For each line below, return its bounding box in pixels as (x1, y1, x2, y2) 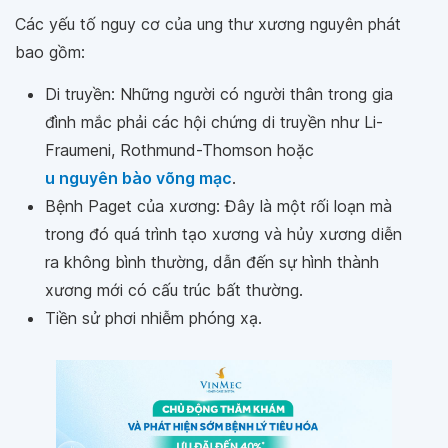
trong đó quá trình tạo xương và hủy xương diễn (45, 224, 402, 245)
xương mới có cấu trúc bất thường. (45, 280, 303, 301)
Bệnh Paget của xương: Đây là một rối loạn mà (45, 196, 392, 217)
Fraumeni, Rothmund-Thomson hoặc (45, 140, 314, 161)
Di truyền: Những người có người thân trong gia (45, 84, 393, 105)
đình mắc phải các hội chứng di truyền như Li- (45, 112, 383, 133)
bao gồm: (15, 42, 85, 63)
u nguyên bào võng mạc (45, 168, 232, 189)
